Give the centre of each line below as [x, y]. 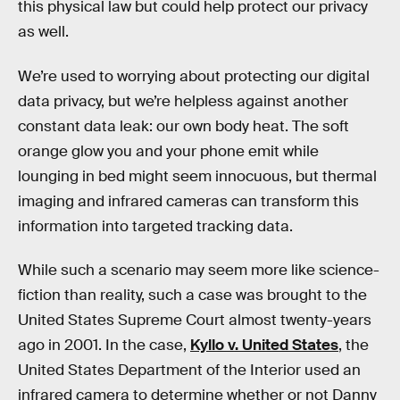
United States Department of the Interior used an [189, 371]
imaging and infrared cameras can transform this [188, 201]
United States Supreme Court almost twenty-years [195, 321]
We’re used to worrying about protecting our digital [194, 76]
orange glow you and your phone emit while [168, 151]
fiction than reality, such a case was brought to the [192, 296]
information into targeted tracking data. [155, 226]
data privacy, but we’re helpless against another [183, 101]
